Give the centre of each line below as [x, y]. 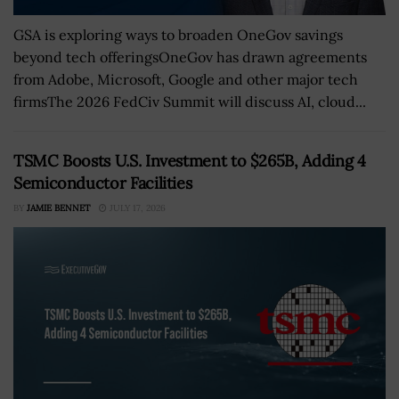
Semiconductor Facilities [103, 183]
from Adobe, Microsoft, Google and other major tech [186, 79]
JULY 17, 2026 [136, 208]
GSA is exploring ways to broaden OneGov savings [178, 35]
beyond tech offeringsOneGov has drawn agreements [190, 57]
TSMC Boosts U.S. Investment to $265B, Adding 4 [190, 161]
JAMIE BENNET [58, 208]
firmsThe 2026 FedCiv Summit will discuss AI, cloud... [190, 102]
